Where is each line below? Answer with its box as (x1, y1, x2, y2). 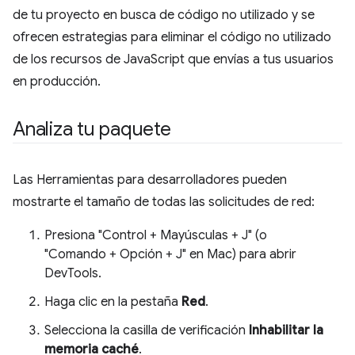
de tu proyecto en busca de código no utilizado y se (13, 7, 315, 23)
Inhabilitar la (249, 323, 323, 338)
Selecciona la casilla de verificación (44, 323, 249, 338)
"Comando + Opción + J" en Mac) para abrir (44, 246, 296, 262)
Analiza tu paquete (13, 117, 171, 141)
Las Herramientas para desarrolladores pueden (13, 172, 287, 188)
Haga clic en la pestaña (44, 294, 181, 310)
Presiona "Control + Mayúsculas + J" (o (44, 227, 267, 243)
